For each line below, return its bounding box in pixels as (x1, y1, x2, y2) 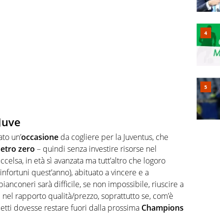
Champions (141, 202, 184, 213)
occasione (21, 131, 58, 142)
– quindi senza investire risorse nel (35, 143, 157, 154)
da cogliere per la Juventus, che (58, 131, 168, 142)
